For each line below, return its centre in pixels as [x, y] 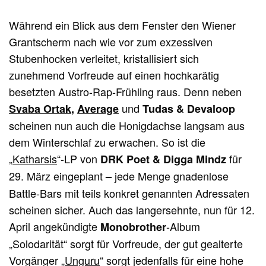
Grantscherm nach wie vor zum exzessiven [111, 42]
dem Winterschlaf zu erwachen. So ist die [107, 142]
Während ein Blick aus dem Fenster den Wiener [123, 25]
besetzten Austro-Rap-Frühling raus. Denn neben [126, 92]
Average [98, 109]
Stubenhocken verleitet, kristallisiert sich [104, 58]
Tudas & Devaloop [189, 109]
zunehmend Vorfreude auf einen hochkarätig [114, 75]
